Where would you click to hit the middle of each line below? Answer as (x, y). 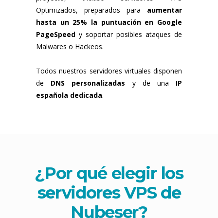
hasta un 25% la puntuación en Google (109, 22)
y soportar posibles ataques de (129, 34)
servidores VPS (99, 192)
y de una (151, 83)
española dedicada (69, 95)
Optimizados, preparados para (91, 10)
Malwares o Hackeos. (70, 46)
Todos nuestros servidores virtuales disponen (109, 71)
